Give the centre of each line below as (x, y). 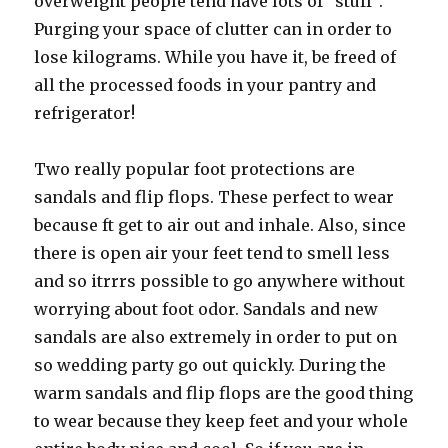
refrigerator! (85, 112)
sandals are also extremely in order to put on (216, 336)
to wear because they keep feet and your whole (221, 420)
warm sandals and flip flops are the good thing (224, 392)
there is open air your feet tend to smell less (212, 252)
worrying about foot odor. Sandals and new (206, 308)
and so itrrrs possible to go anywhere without (220, 280)
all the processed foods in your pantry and (205, 84)
